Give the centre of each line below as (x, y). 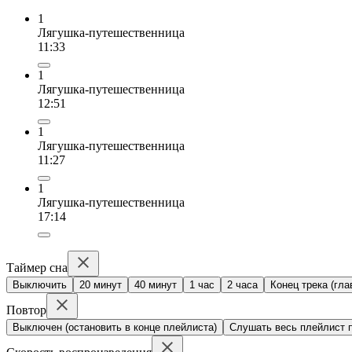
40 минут (156, 284)
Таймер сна (37, 267)
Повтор (26, 310)
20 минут (101, 284)
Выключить (40, 284)
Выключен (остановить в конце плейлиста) (115, 327)
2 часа (242, 284)
